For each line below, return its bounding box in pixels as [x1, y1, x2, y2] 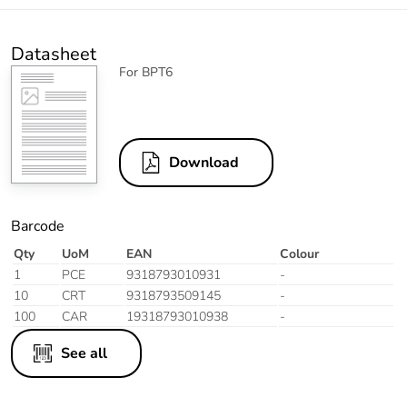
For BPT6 [119, 64, 173, 82]
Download [169, 153, 239, 174]
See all [61, 343, 107, 364]
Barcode [11, 216, 65, 237]
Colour [280, 245, 319, 263]
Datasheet [11, 42, 96, 67]
